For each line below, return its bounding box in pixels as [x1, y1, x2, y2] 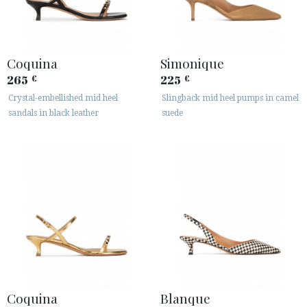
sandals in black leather [8, 108, 99, 118]
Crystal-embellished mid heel [8, 93, 118, 103]
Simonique [160, 53, 224, 72]
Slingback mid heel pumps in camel [162, 93, 299, 103]
